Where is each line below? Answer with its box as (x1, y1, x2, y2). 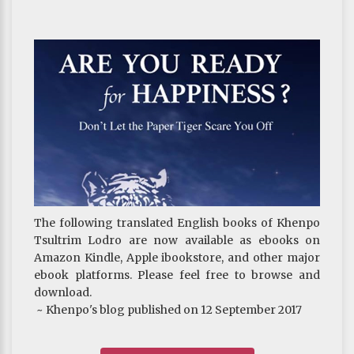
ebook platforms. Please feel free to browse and (34, 268, 320, 283)
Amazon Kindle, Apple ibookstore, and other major (34, 250, 320, 265)
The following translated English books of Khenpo (34, 216, 320, 231)
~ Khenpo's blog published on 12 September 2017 (34, 303, 302, 318)
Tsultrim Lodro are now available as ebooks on (34, 233, 320, 248)
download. (34, 285, 92, 300)
